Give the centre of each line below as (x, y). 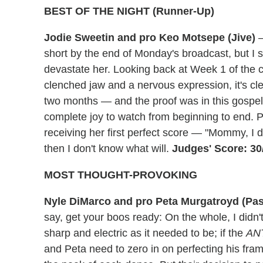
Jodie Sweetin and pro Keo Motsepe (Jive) (150, 38)
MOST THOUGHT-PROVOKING (121, 175)
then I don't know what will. (108, 149)
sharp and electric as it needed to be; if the (145, 233)
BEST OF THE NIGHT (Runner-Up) (129, 11)
